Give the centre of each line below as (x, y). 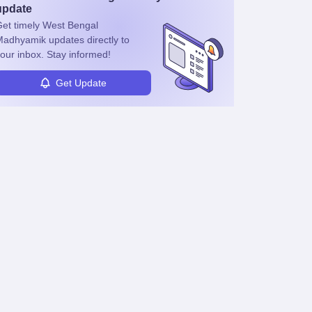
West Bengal (70, 25)
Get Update (81, 83)
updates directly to (87, 40)
